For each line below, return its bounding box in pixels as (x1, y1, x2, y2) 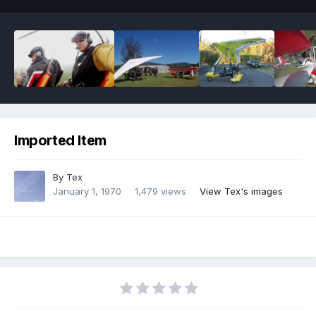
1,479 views (135, 186, 186, 197)
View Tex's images (200, 186, 283, 197)
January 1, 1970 (53, 186, 121, 197)
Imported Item (14, 132, 107, 150)
